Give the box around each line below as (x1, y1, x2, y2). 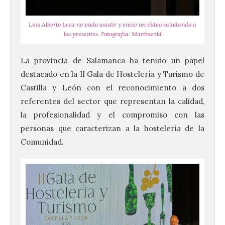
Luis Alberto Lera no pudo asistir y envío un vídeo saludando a (29, 20, 196, 28)
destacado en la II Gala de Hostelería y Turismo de (21, 69, 204, 79)
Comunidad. (21, 137, 64, 147)
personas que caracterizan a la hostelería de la (21, 123, 204, 133)
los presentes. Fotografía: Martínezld (63, 30, 162, 38)
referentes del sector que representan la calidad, (21, 96, 204, 106)
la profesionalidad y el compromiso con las (21, 109, 204, 120)
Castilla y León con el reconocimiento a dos (21, 82, 204, 92)
